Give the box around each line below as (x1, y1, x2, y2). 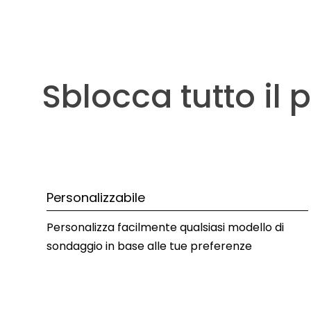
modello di (228, 219, 284, 235)
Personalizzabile (47, 188, 145, 206)
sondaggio (47, 237, 103, 254)
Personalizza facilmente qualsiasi (47, 219, 228, 235)
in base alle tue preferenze (103, 237, 255, 254)
